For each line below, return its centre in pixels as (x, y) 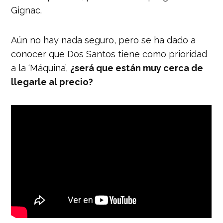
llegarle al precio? (53, 82)
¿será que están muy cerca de (137, 68)
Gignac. (27, 10)
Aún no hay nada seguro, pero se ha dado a (104, 40)
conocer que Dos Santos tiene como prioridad (109, 54)
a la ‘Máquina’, (41, 68)
